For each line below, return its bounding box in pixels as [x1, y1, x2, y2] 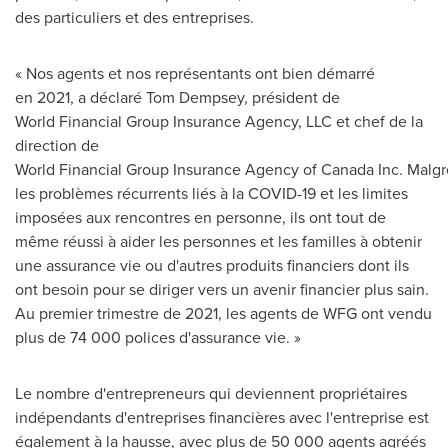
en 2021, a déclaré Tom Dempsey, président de [15, 86, 340, 109]
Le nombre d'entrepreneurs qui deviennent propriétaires [15, 382, 407, 405]
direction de [15, 134, 99, 157]
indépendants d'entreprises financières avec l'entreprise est [15, 406, 429, 429]
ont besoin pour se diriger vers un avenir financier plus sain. [15, 278, 429, 301]
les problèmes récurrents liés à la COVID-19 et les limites [15, 182, 408, 205]
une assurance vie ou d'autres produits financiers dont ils [15, 254, 409, 277]
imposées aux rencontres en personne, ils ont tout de [15, 206, 386, 229]
